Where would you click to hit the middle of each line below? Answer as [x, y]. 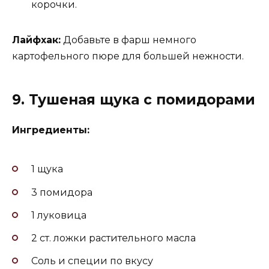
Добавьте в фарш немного [128, 40]
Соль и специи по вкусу [92, 261]
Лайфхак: [36, 40]
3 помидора [62, 192]
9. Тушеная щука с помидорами [134, 99]
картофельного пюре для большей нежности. [128, 56]
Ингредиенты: [51, 130]
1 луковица [59, 215]
